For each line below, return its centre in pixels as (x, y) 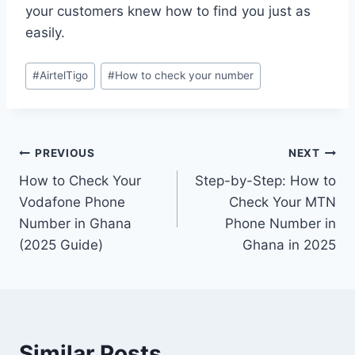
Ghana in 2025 (289, 244)
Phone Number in (281, 223)
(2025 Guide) (61, 244)
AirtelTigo (64, 76)
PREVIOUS (65, 153)
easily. (45, 33)
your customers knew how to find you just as (168, 11)
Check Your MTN (282, 202)
